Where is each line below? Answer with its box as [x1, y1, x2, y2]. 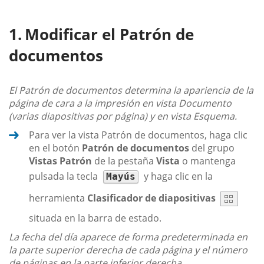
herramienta [29, 192, 87, 205]
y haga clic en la [141, 170, 213, 183]
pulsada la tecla [29, 170, 100, 183]
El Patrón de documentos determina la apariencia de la [9, 84, 253, 97]
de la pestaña [92, 154, 156, 168]
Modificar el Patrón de [25, 24, 194, 45]
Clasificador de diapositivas [87, 192, 216, 205]
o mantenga [180, 154, 236, 168]
